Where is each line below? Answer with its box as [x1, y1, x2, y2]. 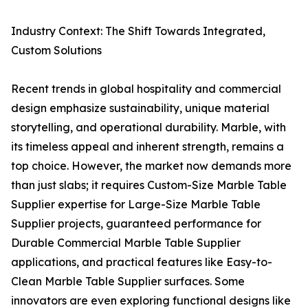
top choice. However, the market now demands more [11, 159, 291, 173]
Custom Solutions [11, 43, 102, 58]
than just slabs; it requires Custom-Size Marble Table [11, 178, 287, 192]
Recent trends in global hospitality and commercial [11, 82, 281, 96]
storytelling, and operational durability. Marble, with [11, 120, 286, 135]
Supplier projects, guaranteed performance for [11, 217, 261, 231]
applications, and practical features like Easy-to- [11, 255, 272, 269]
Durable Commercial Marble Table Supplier [11, 236, 241, 250]
